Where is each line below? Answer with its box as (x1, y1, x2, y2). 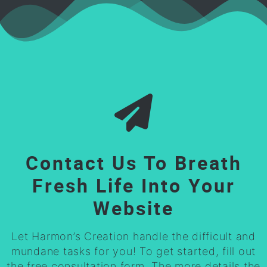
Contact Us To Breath (25, 149, 242, 175)
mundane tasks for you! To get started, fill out (11, 244, 256, 257)
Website (93, 194, 174, 221)
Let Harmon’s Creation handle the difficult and (11, 229, 256, 243)
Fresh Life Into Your (32, 172, 235, 198)
